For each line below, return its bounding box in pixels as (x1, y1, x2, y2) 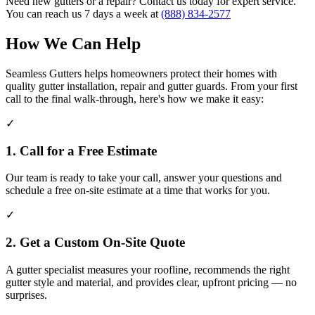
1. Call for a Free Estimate (6, 143, 157, 158)
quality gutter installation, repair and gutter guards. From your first (6, 80, 297, 92)
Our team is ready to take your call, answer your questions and (6, 172, 282, 184)
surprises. (6, 288, 47, 301)
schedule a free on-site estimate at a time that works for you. (6, 184, 270, 197)
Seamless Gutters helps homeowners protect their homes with (6, 67, 277, 79)
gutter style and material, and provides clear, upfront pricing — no (6, 276, 297, 288)
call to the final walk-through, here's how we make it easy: (6, 93, 264, 105)
